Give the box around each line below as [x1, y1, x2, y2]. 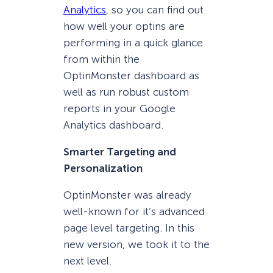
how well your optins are [63, 19, 185, 32]
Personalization [63, 161, 143, 174]
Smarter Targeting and [63, 145, 176, 158]
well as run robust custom [63, 85, 189, 98]
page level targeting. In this [63, 221, 194, 234]
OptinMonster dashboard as [63, 69, 199, 82]
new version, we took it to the [63, 238, 210, 250]
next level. [63, 254, 112, 267]
